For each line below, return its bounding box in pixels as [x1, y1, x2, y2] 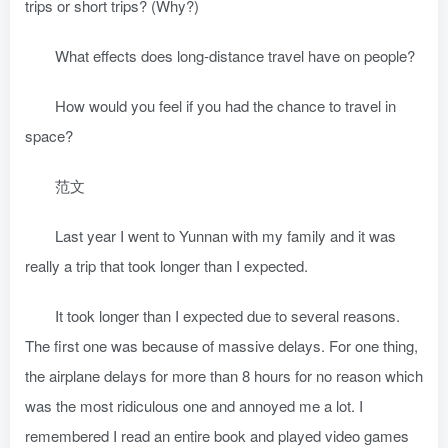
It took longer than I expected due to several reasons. [55, 305, 400, 326]
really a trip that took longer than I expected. [25, 255, 308, 276]
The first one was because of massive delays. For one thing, [25, 335, 418, 356]
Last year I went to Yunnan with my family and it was [55, 225, 396, 246]
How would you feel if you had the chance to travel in [55, 95, 396, 116]
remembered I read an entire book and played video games [25, 425, 409, 446]
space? [25, 125, 73, 146]
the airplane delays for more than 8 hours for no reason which [25, 365, 423, 386]
